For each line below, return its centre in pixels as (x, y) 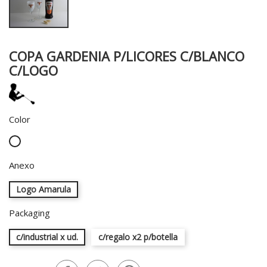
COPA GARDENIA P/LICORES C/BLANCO (127, 56)
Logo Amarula (44, 189)
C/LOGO (33, 70)
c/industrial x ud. (47, 237)
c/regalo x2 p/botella (138, 237)
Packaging (30, 212)
